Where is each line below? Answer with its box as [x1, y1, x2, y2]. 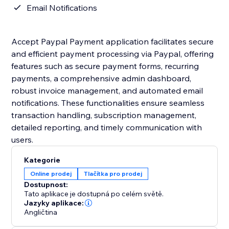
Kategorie [24, 155, 61, 165]
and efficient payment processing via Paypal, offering [11, 49, 214, 59]
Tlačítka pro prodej [84, 170, 143, 178]
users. [11, 134, 34, 145]
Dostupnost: [24, 180, 68, 190]
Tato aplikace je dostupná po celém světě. [24, 189, 164, 199]
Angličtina [24, 208, 58, 217]
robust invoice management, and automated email [11, 85, 203, 96]
